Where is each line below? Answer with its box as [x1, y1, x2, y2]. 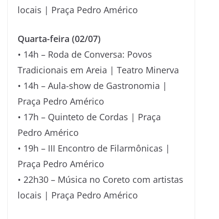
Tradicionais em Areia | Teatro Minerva [18, 64, 179, 76]
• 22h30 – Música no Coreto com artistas [18, 173, 183, 185]
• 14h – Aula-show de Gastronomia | [18, 79, 167, 91]
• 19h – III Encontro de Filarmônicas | [18, 142, 170, 154]
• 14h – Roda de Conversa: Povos [18, 48, 152, 60]
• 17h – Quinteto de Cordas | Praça [18, 110, 161, 123]
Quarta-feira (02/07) [18, 32, 101, 44]
